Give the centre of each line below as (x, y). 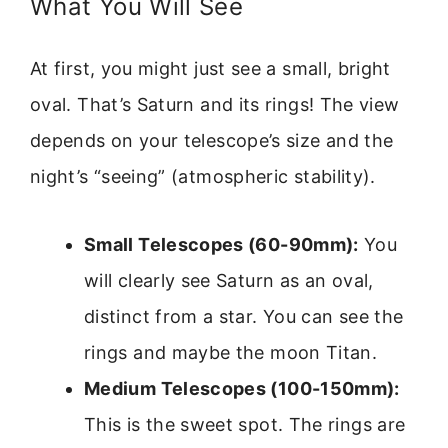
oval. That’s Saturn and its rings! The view (215, 104)
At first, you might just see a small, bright (210, 68)
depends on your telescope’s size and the (212, 140)
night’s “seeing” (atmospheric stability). (203, 176)
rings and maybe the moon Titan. (231, 353)
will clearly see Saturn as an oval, (229, 281)
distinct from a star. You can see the (244, 317)
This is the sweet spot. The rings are (245, 425)
